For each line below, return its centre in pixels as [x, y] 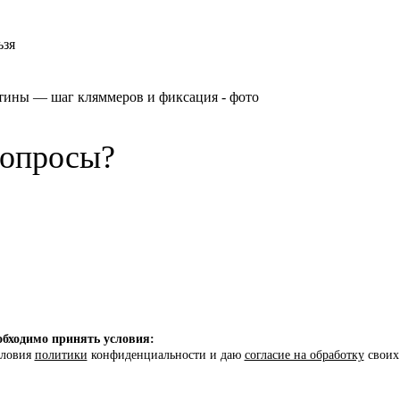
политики [61, 355]
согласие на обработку [304, 355]
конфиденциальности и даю [166, 355]
